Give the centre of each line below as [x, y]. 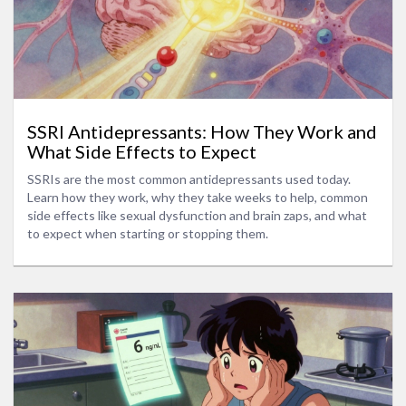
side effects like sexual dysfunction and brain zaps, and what [197, 216]
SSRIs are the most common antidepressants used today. [189, 179]
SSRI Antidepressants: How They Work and [202, 132]
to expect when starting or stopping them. [148, 234]
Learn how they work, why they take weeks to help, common [198, 198]
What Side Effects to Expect [142, 152]
